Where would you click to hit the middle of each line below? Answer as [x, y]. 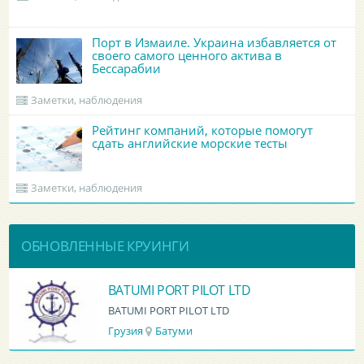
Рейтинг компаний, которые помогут [203, 130]
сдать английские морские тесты [190, 143]
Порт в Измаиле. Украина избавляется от [214, 42]
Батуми [173, 330]
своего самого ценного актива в [187, 55]
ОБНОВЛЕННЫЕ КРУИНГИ [105, 245]
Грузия [125, 330]
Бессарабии [127, 68]
